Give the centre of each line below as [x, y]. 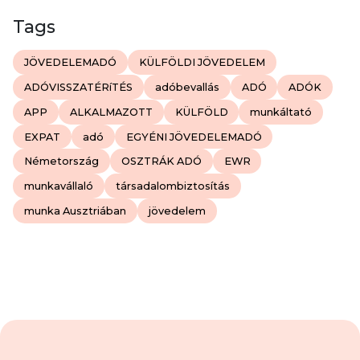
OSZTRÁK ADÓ [161, 162]
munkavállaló [58, 186]
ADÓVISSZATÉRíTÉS [78, 87]
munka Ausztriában [75, 211]
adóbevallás [187, 87]
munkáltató [281, 112]
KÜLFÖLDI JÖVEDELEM [202, 63]
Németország [61, 162]
